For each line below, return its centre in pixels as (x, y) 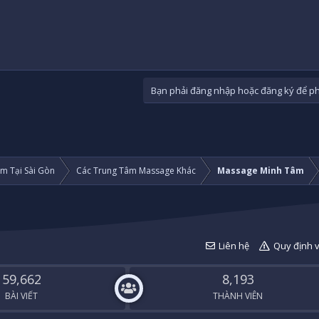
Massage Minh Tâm (261, 171)
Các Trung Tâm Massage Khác (136, 171)
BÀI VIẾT (22, 296)
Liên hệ (234, 246)
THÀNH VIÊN (238, 296)
